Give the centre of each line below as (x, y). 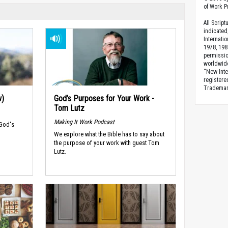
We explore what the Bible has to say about (109, 134)
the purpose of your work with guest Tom (106, 143)
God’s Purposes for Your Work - (104, 98)
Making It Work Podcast (84, 122)
